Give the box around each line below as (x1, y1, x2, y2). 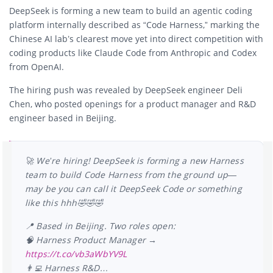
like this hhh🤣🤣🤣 (25, 196, 104, 208)
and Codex (211, 46, 257, 58)
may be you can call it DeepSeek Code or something (25, 182, 242, 194)
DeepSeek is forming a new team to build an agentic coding (9, 4, 252, 16)
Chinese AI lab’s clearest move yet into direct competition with (9, 32, 263, 44)
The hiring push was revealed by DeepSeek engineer (9, 83, 227, 96)
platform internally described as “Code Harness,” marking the (9, 18, 260, 30)
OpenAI (31, 60, 62, 73)
